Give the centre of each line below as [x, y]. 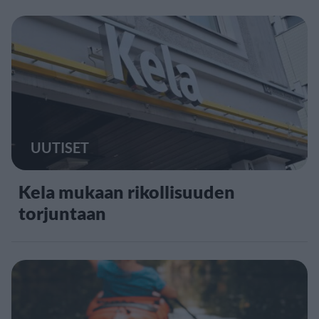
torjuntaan [62, 213]
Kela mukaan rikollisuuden [127, 191]
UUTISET [60, 147]
